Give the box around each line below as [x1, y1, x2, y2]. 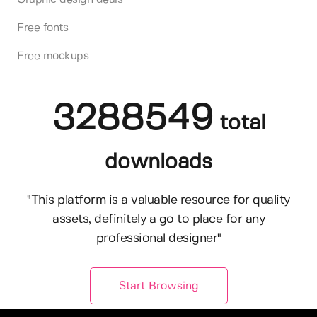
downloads [105, 152, 212, 173]
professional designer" [96, 232, 221, 246]
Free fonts [17, 23, 68, 34]
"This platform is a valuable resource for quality [27, 194, 290, 207]
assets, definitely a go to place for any [52, 213, 265, 226]
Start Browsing [118, 280, 199, 292]
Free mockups [17, 51, 88, 62]
